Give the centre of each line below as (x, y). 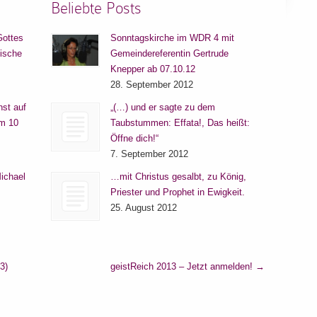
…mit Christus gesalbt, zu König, (178, 177)
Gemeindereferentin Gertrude (169, 54)
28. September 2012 (151, 85)
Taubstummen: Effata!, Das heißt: (180, 123)
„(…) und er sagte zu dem (162, 108)
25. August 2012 (143, 208)
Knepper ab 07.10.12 (152, 69)
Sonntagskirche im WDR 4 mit (172, 38)
